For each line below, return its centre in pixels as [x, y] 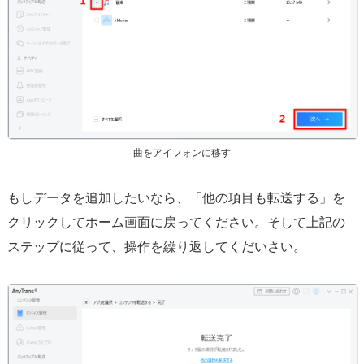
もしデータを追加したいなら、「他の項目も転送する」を [176, 197]
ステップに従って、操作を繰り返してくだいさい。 [156, 246]
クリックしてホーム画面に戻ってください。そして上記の [176, 222]
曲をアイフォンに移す [182, 152]
